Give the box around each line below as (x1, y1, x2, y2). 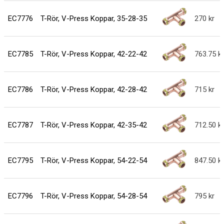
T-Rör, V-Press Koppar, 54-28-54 (40, 191, 147, 201)
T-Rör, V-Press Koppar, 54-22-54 (40, 156, 147, 165)
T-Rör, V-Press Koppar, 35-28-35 (40, 14, 147, 23)
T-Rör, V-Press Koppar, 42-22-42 (40, 49, 147, 59)
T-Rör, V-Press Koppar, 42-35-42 (40, 120, 147, 130)
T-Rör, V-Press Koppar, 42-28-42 (40, 85, 147, 94)
